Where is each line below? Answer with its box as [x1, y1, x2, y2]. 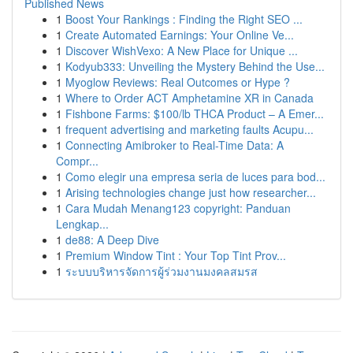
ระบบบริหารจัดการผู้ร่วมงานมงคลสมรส [65, 263, 258, 279]
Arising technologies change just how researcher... [65, 184, 316, 200]
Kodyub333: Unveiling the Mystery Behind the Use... [65, 58, 325, 74]
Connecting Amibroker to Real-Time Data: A [65, 137, 284, 153]
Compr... [56, 153, 98, 169]
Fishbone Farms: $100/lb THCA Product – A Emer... [65, 106, 324, 121]
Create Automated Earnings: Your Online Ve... [65, 27, 294, 43]
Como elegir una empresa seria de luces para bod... [65, 169, 325, 184]
